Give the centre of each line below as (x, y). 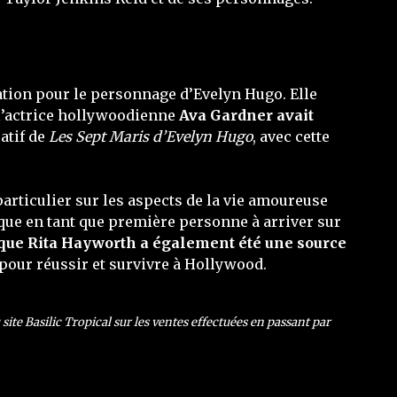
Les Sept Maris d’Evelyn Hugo (151, 136)
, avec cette (291, 136)
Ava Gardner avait (246, 115)
